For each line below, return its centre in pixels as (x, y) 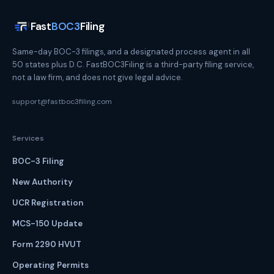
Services (28, 138)
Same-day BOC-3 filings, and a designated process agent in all (131, 52)
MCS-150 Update (47, 224)
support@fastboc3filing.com (62, 102)
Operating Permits (50, 265)
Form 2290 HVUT (47, 244)
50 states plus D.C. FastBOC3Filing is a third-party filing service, (133, 65)
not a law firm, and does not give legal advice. (98, 77)
